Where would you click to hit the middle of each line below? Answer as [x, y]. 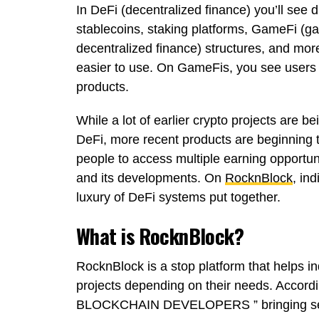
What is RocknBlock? [160, 235]
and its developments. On [151, 178]
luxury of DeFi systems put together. [178, 197]
